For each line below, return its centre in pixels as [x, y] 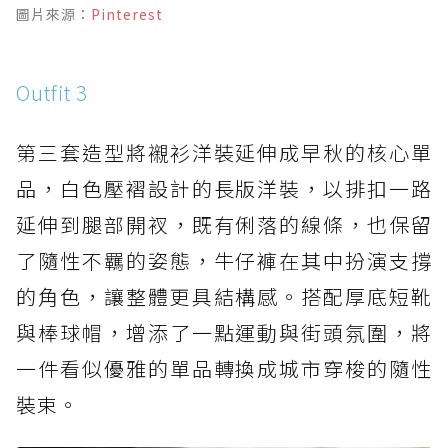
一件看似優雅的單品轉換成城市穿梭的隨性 [224, 368]
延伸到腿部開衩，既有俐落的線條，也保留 [224, 224]
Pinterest [127, 13]
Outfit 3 [52, 92]
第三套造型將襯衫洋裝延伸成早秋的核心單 [224, 152]
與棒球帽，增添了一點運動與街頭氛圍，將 [224, 332]
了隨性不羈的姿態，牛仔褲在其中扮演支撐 [224, 260]
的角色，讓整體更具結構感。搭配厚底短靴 [224, 296]
